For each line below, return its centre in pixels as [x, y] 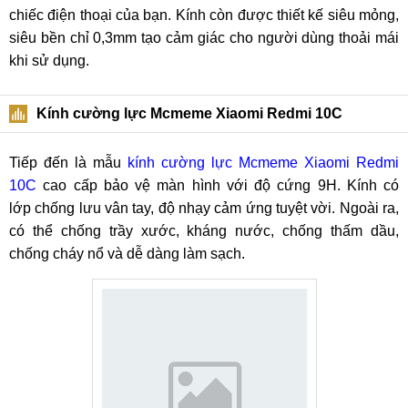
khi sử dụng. [51, 61]
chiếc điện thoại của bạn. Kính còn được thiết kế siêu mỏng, [204, 15]
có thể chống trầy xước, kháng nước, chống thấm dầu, [204, 231]
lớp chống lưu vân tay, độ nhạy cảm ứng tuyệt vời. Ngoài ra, [204, 208]
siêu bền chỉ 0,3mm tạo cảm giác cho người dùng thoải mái [204, 38]
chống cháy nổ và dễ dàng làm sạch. [129, 254]
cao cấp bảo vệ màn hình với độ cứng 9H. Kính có [218, 185]
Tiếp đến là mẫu [68, 163]
